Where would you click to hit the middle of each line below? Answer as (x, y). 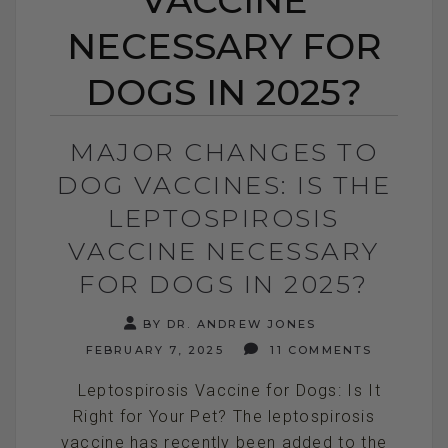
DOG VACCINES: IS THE (224, 184)
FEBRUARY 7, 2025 (152, 349)
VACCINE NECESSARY (224, 250)
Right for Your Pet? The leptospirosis (224, 416)
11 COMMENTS (319, 349)
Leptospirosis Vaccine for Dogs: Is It (224, 390)
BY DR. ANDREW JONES (230, 323)
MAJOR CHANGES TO (224, 151)
